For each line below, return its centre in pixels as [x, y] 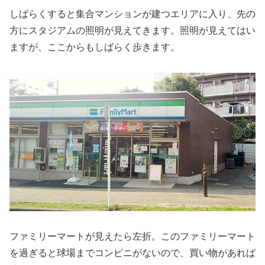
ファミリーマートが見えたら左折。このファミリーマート [132, 236]
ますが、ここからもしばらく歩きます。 [95, 47]
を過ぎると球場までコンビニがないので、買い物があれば [132, 253]
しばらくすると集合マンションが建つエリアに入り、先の [132, 14]
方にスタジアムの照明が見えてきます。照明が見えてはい [132, 31]
